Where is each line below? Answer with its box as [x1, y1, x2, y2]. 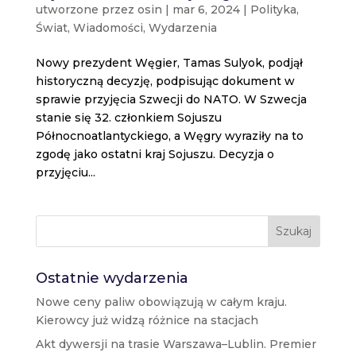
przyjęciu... [35, 164, 95, 180]
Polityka [250, 2, 296, 17]
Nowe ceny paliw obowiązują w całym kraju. [35, 294, 287, 309]
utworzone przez [35, 2, 137, 17]
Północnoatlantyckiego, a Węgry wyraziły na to [35, 128, 304, 143]
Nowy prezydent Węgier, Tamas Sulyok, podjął [35, 55, 303, 70]
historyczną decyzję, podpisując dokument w [35, 73, 295, 88]
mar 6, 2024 [172, 2, 240, 17]
